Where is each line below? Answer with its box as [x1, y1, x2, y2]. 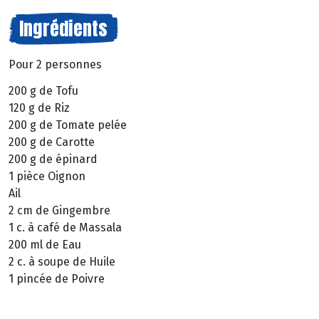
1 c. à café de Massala [9, 220, 122, 234]
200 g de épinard [9, 152, 98, 166]
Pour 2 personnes [9, 58, 102, 71]
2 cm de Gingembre [9, 203, 110, 217]
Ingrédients [19, 14, 108, 43]
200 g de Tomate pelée [9, 117, 127, 132]
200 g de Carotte [9, 135, 95, 149]
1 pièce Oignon [9, 169, 85, 183]
